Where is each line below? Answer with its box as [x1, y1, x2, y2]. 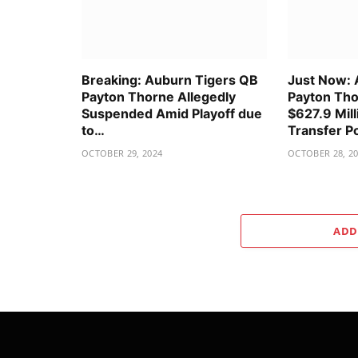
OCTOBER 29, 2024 [82, 147, 163, 160]
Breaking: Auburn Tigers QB [82, 72, 258, 89]
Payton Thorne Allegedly [82, 89, 236, 105]
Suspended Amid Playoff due [82, 105, 262, 122]
